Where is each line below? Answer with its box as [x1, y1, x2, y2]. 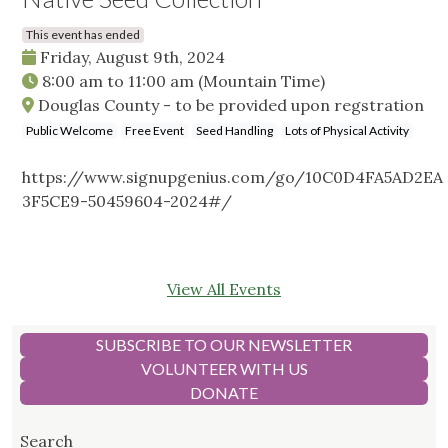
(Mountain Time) [198, 71, 325, 92]
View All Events [167, 279, 281, 300]
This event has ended [26, 27, 140, 43]
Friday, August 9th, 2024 [36, 47, 225, 68]
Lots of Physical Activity [285, 123, 409, 139]
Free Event [125, 123, 184, 139]
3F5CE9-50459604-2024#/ [22, 191, 232, 212]
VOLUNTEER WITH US [140, 359, 308, 379]
